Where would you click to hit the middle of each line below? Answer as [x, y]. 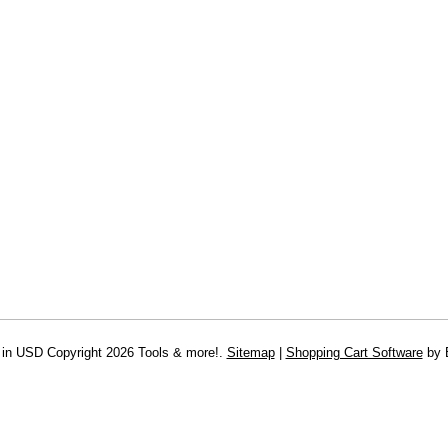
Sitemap [250, 352]
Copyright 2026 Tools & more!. [134, 352]
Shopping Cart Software [354, 352]
